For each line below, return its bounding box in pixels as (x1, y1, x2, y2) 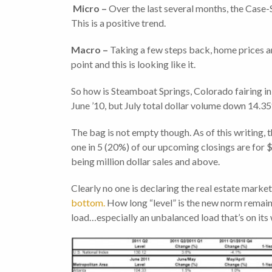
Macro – (71, 44, 110, 56)
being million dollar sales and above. (71, 155, 220, 168)
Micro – (73, 2, 109, 15)
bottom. (71, 197, 105, 209)
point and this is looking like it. (71, 58, 195, 70)
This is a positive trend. (71, 17, 166, 29)
